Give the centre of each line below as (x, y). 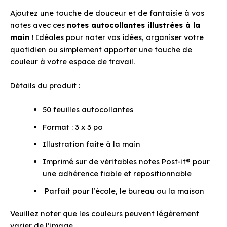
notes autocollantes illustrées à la (134, 25)
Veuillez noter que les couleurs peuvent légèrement (105, 214)
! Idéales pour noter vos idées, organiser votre (117, 37)
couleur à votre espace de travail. (72, 61)
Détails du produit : (45, 86)
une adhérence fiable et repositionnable (117, 173)
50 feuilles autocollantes (88, 109)
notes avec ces (39, 25)
